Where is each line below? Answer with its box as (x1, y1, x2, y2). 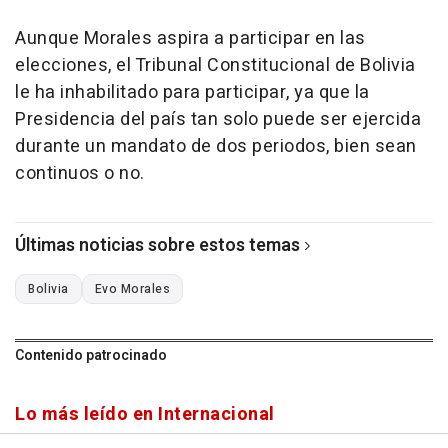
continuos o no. (15, 160, 145, 188)
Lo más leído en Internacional (15, 401, 275, 429)
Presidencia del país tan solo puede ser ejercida (15, 106, 421, 134)
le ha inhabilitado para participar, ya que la (15, 79, 370, 107)
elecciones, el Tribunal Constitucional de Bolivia (15, 52, 416, 80)
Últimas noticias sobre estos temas (15, 232, 300, 260)
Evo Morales (94, 280, 170, 299)
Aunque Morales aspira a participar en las (15, 25, 366, 53)
